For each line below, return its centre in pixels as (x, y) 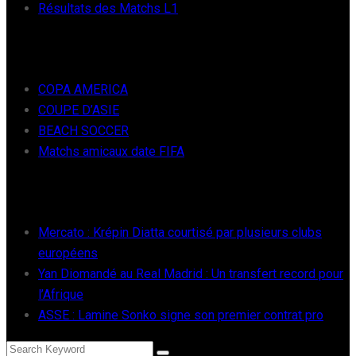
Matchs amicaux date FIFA (111, 152)
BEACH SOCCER (83, 131)
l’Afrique (61, 295)
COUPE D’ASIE (79, 110)
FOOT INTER (42, 50)
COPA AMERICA (83, 90)
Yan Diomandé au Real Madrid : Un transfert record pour (191, 274)
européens (68, 253)
